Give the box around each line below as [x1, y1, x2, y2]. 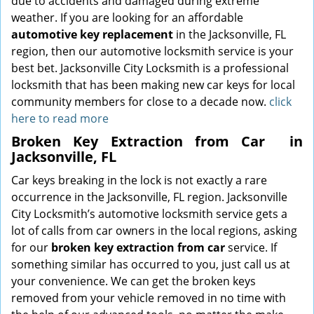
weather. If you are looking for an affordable [11, 10, 243, 25]
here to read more [11, 111, 109, 126]
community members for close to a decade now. [11, 94, 269, 109]
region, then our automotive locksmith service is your [11, 43, 294, 59]
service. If [225, 240, 277, 255]
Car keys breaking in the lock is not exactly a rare [11, 172, 267, 188]
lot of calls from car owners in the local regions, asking [11, 223, 297, 238]
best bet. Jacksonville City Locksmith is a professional [11, 60, 289, 76]
